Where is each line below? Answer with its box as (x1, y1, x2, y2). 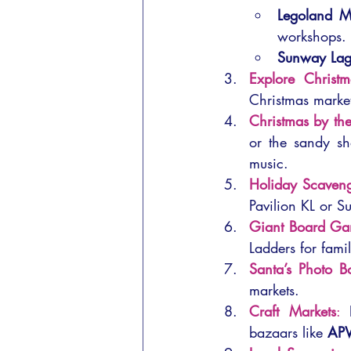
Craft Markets (249, 302, 336, 320)
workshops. (277, 27, 346, 45)
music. (249, 154, 288, 172)
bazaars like (249, 323, 327, 342)
